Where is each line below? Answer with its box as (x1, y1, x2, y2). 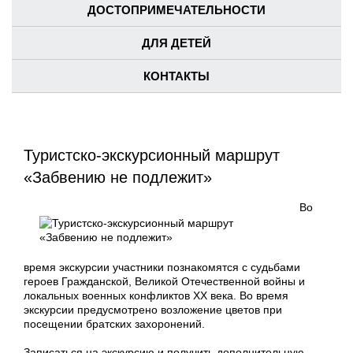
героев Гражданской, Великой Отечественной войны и (24, 275, 305, 288)
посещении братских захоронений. (24, 318, 205, 331)
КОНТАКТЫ (143, 69, 210, 84)
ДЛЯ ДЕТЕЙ (142, 36, 211, 50)
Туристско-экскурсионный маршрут (24, 147, 280, 165)
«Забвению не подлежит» (24, 169, 212, 187)
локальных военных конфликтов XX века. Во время (24, 289, 288, 303)
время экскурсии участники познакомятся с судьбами (24, 261, 300, 274)
